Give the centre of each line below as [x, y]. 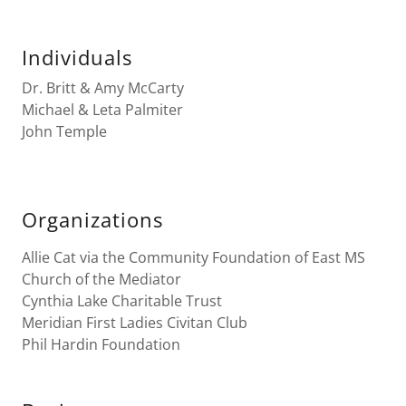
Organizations [92, 219]
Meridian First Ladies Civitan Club [135, 323]
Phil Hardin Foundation [103, 344]
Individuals [77, 57]
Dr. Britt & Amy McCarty [103, 88]
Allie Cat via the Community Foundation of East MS [193, 257]
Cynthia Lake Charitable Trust [122, 301]
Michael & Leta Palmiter [102, 110]
